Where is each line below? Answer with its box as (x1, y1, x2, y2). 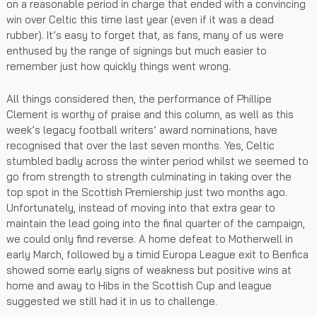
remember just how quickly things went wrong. (6, 59, 231, 73)
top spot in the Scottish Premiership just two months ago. (6, 185, 287, 199)
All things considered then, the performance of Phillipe (6, 91, 272, 105)
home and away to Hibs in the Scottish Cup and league (6, 278, 272, 292)
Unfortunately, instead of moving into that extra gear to (6, 200, 275, 214)
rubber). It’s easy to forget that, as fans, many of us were (6, 28, 284, 42)
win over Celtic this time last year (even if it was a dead (6, 12, 274, 26)
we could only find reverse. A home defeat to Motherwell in (6, 231, 293, 246)
